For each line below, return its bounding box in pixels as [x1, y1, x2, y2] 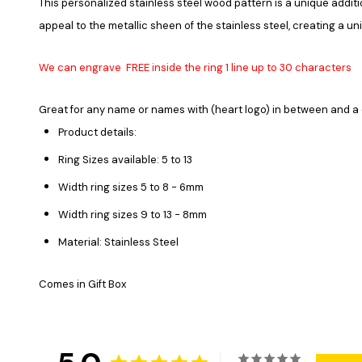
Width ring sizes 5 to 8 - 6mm [58, 179, 204, 194]
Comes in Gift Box [39, 276, 126, 291]
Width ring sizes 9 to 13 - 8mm [58, 207, 207, 221]
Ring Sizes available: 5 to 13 [58, 152, 192, 166]
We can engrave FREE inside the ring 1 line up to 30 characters [39, 60, 351, 74]
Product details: [58, 124, 137, 139]
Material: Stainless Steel [58, 234, 179, 249]
